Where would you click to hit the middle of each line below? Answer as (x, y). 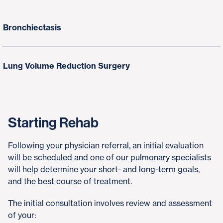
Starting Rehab (53, 123)
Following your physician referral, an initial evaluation (106, 145)
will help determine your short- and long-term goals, (104, 169)
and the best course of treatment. (70, 181)
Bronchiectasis (32, 27)
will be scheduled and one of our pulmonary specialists (110, 157)
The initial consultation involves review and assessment (110, 203)
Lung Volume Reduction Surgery (66, 66)
